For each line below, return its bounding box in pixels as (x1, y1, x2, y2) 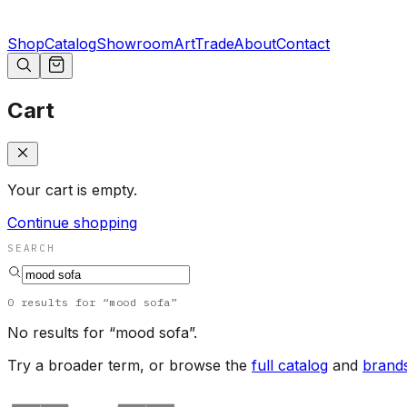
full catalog (252, 356, 328, 375)
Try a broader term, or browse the (7, 356, 247, 375)
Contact (276, 35, 330, 54)
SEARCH (7, 242, 55, 255)
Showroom (96, 35, 174, 54)
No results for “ (7, 323, 115, 342)
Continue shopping (7, 213, 137, 233)
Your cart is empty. (7, 181, 137, 200)
